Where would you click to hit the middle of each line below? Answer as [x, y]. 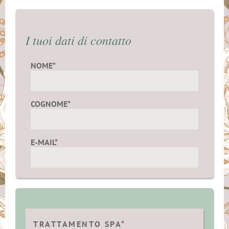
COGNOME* [51, 104]
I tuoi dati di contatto [78, 40]
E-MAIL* [44, 142]
